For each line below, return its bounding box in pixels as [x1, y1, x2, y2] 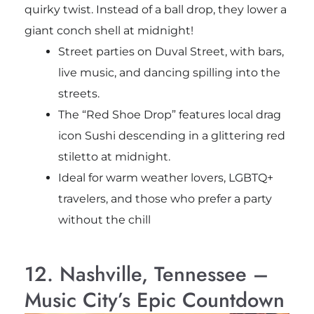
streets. [57, 86, 100, 100]
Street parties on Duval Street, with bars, [57, 44, 284, 58]
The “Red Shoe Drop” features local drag [57, 107, 281, 121]
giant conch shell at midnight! [24, 23, 193, 37]
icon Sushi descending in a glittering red [57, 128, 285, 142]
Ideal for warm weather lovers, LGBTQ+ [57, 170, 273, 184]
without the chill [57, 212, 151, 226]
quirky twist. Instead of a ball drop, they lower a [24, 2, 287, 16]
